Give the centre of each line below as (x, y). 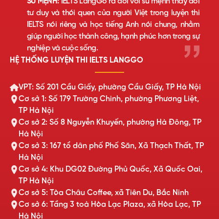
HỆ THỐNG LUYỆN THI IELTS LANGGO (77, 60)
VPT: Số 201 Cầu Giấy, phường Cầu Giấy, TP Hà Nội (110, 87)
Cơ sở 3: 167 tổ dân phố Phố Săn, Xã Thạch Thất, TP (111, 146)
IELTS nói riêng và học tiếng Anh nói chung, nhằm (113, 24)
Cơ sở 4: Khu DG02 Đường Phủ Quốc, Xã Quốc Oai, (110, 169)
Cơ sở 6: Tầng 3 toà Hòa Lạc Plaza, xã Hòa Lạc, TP (110, 204)
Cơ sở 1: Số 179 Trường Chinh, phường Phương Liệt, (109, 99)
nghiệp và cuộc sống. (63, 48)
